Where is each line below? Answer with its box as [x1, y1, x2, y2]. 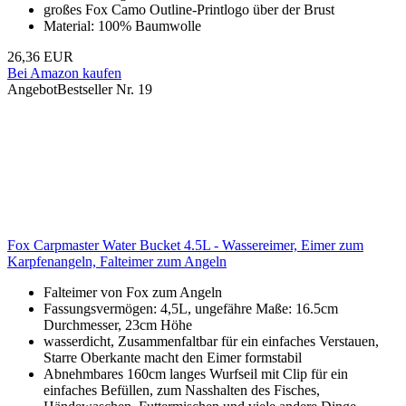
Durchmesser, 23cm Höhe [43, 317, 192, 333]
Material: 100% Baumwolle [43, 18, 201, 34]
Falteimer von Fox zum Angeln [43, 285, 222, 301]
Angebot [7, 82, 57, 98]
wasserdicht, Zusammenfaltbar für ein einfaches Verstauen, [43, 333, 379, 350]
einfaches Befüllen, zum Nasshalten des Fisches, [43, 382, 320, 399]
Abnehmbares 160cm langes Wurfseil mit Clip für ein [43, 366, 348, 382]
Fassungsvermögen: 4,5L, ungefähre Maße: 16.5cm [43, 301, 338, 317]
